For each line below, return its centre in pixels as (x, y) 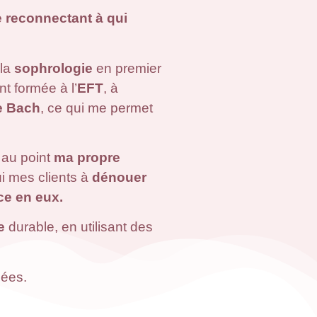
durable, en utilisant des (79, 227)
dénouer (119, 177)
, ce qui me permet (96, 108)
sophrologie (53, 68)
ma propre (87, 157)
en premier (127, 68)
